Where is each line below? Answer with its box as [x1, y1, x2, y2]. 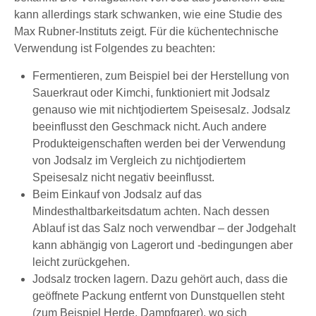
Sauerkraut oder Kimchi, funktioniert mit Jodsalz [32, 86, 270, 99]
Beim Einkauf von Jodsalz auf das [32, 188, 202, 200]
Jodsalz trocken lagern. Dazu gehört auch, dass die [32, 272, 288, 285]
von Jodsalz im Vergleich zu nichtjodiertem [32, 154, 245, 166]
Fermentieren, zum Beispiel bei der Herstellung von [32, 69, 289, 82]
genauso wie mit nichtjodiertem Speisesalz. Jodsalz [32, 103, 291, 116]
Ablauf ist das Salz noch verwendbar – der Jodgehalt [32, 221, 296, 234]
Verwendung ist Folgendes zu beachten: [14, 42, 215, 54]
